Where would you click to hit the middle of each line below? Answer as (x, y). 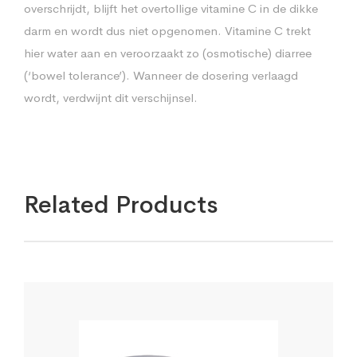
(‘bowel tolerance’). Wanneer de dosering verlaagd (161, 75)
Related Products (121, 204)
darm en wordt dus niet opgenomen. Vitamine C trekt (167, 30)
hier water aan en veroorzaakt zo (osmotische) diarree (168, 53)
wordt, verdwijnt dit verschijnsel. (111, 97)
